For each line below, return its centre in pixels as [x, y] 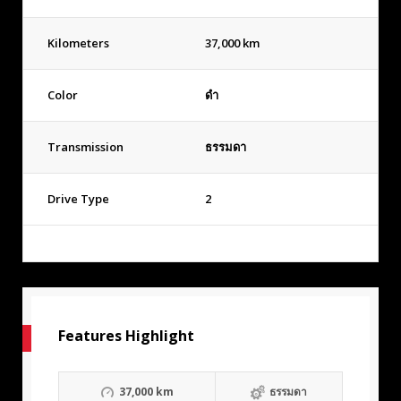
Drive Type [78, 199]
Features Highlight [126, 336]
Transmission [85, 147]
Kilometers [78, 43]
